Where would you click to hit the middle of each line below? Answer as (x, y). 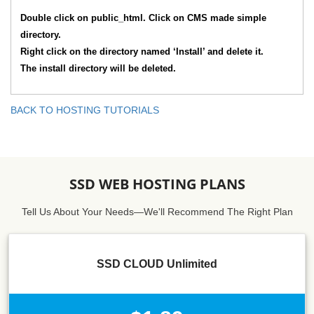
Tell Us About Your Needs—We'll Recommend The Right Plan (157, 212)
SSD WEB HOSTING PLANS (157, 184)
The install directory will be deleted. (98, 68)
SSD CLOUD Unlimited (157, 264)
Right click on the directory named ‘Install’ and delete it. (142, 52)
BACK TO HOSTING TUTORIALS (85, 110)
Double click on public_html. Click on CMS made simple (143, 18)
